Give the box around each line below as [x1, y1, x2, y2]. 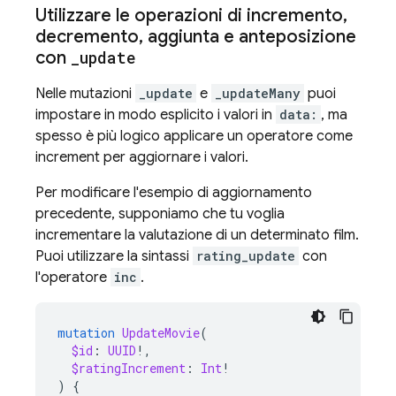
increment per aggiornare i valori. [35, 148, 248, 166]
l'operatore [35, 269, 110, 286]
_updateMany [215, 85, 301, 102]
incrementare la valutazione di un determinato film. [35, 226, 359, 244]
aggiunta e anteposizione [143, 26, 356, 48]
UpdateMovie [122, 324, 200, 341]
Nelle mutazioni [35, 85, 135, 103]
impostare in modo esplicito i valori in [35, 106, 276, 124]
